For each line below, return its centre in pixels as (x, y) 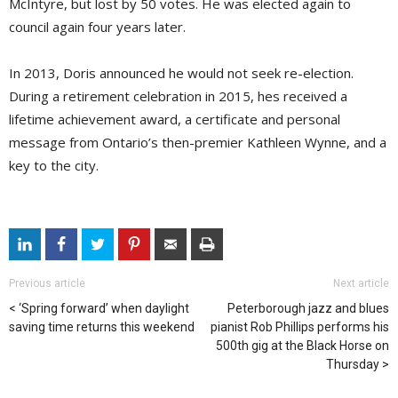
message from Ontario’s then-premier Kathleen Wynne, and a (198, 143)
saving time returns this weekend (102, 327)
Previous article (47, 284)
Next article (361, 284)
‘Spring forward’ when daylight (104, 309)
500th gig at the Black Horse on (302, 346)
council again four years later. (97, 27)
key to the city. (54, 166)
